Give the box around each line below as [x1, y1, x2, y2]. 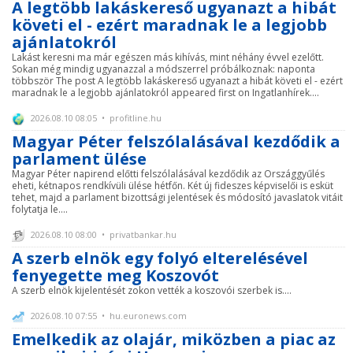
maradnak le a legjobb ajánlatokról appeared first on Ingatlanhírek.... [12, 86, 319, 99]
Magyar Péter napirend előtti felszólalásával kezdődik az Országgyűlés [12, 167, 325, 180]
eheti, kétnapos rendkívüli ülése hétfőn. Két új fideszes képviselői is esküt [12, 179, 333, 192]
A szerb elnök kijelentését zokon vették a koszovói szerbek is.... [12, 284, 292, 297]
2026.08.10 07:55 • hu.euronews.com [28, 310, 187, 321]
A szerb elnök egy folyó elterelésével [12, 247, 308, 269]
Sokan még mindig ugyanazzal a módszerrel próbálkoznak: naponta [12, 62, 315, 76]
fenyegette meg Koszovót [12, 265, 219, 286]
